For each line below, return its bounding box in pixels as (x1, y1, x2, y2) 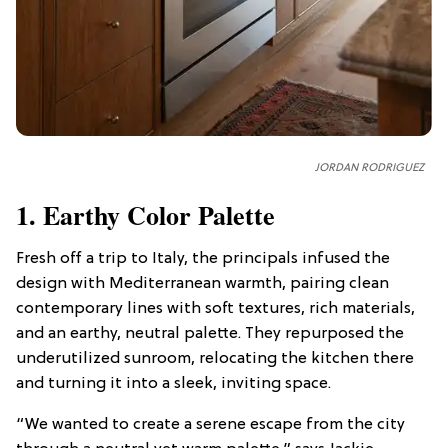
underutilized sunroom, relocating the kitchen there (16, 349, 414, 368)
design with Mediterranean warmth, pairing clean (16, 274, 389, 293)
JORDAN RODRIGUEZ (315, 161, 424, 174)
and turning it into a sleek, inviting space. (16, 374, 331, 393)
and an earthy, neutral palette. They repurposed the (16, 324, 404, 343)
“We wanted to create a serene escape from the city (16, 415, 405, 434)
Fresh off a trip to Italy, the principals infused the (16, 249, 390, 268)
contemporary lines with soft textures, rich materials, (16, 299, 415, 318)
